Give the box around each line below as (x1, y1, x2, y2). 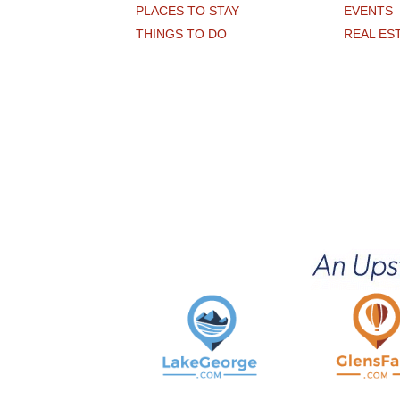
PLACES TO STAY (136, 4, 239, 18)
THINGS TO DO (136, 27, 227, 41)
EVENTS (344, 4, 394, 18)
